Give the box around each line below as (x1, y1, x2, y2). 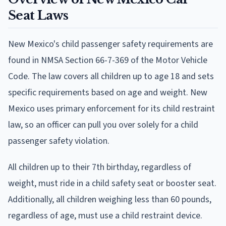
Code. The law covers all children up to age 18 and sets (8, 70, 214, 83)
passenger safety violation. (8, 134, 109, 147)
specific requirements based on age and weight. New (8, 86, 207, 99)
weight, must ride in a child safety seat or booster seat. (8, 177, 216, 190)
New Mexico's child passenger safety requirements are (8, 37, 213, 50)
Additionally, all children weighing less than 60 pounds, (8, 193, 211, 206)
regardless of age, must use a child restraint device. (8, 209, 202, 222)
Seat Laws (8, 8, 69, 23)
